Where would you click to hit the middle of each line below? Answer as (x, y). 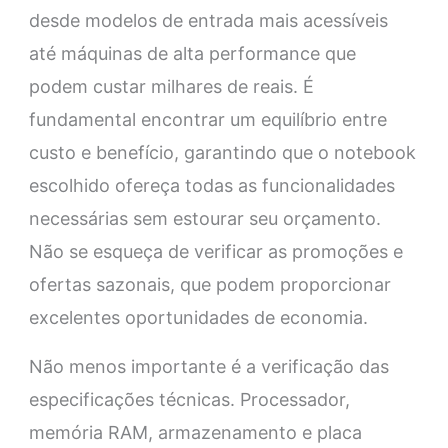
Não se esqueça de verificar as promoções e (215, 252)
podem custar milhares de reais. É (171, 87)
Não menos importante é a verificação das (208, 367)
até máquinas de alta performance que (192, 54)
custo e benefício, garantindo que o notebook (222, 153)
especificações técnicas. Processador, (189, 400)
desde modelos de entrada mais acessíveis (208, 21)
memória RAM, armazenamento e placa (195, 433)
